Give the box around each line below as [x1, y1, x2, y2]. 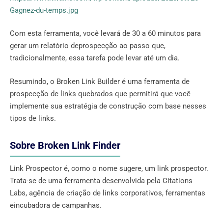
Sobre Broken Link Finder [10, 139, 120, 151]
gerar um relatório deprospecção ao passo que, [10, 41, 165, 51]
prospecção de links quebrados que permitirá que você [10, 89, 191, 98]
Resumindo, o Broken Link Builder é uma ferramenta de [10, 77, 190, 86]
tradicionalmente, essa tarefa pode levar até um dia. [10, 54, 180, 63]
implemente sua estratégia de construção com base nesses [10, 101, 206, 110]
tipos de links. [10, 113, 56, 123]
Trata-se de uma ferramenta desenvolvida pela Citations [10, 176, 192, 185]
